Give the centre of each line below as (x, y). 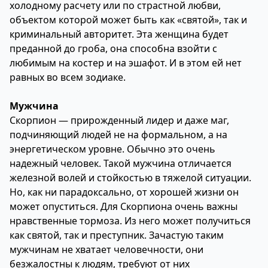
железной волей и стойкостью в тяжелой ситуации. (130, 178)
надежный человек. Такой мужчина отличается (121, 163)
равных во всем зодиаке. (68, 77)
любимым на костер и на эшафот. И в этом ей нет (126, 63)
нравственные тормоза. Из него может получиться (130, 221)
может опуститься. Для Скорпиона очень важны (124, 206)
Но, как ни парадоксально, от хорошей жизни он (124, 192)
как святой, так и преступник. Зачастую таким (117, 235)
